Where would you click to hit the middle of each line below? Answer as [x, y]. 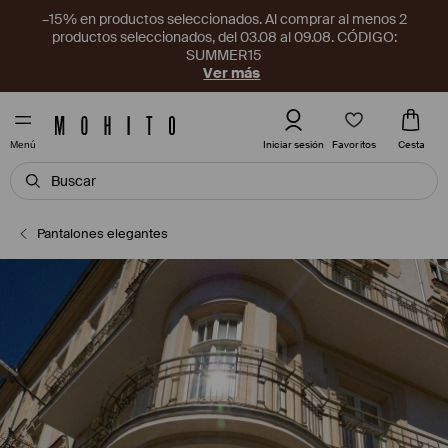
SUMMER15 [224, 55]
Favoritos [354, 144]
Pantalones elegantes [103, 233]
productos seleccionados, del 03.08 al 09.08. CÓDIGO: [224, 37]
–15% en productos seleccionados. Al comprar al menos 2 [224, 19]
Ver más [232, 73]
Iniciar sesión [293, 144]
